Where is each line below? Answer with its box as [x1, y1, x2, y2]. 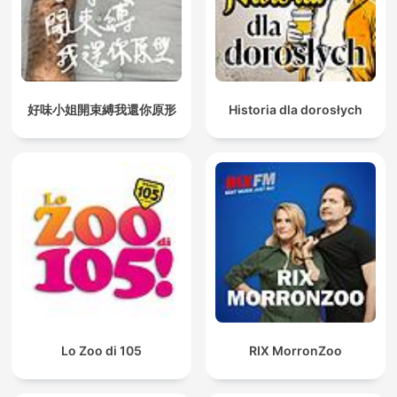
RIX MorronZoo [249, 343, 342, 359]
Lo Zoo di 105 [61, 343, 142, 359]
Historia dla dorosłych [229, 102, 362, 118]
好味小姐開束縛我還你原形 [27, 102, 176, 118]
